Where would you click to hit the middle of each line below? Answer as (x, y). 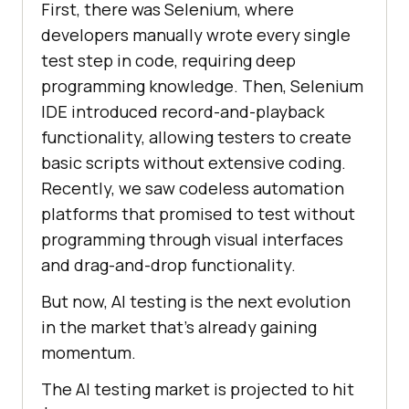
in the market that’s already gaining (179, 327)
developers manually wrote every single (196, 35)
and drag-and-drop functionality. (168, 265)
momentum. (89, 353)
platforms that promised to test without (198, 214)
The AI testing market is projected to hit (198, 389)
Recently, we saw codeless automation (193, 189)
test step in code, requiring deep (168, 61)
